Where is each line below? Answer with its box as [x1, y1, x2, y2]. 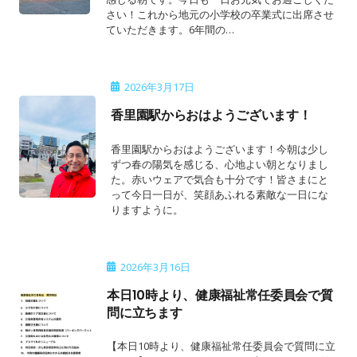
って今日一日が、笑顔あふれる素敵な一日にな [111, 186, 329, 202]
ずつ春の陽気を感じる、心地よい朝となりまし [111, 156, 329, 171]
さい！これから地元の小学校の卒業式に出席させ [105, 7, 334, 22]
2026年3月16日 [120, 259, 190, 274]
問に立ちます [107, 303, 182, 322]
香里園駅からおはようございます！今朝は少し [111, 141, 329, 156]
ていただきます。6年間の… [105, 22, 234, 37]
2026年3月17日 [124, 80, 194, 95]
